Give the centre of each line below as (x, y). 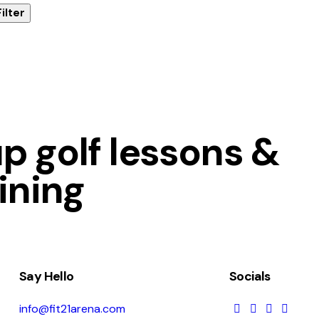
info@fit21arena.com (72, 308)
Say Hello (46, 277)
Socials (250, 277)
